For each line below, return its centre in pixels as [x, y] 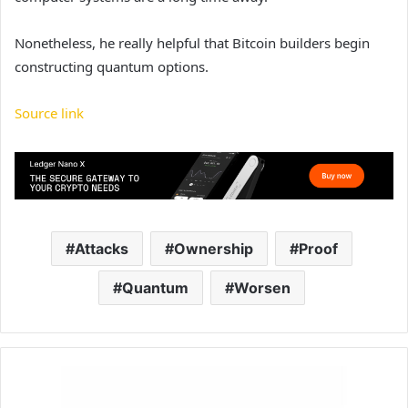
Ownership [214, 248]
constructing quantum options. [112, 67]
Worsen [262, 287]
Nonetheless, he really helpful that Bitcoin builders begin [192, 43]
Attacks [102, 248]
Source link [49, 113]
